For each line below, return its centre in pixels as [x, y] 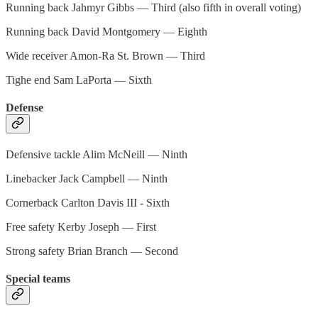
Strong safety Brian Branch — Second [92, 251]
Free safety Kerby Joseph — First [81, 227]
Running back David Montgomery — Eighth [106, 31]
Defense [24, 107]
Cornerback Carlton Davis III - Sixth [88, 203]
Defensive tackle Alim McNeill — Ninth [97, 155]
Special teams [38, 279]
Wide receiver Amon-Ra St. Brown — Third [105, 55]
